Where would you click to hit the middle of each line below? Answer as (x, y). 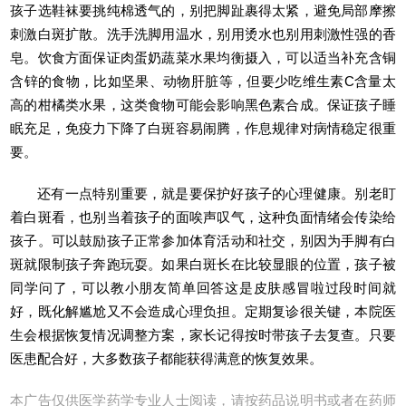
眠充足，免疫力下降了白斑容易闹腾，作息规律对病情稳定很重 (203, 128)
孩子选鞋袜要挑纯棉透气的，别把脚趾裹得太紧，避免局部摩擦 (203, 10)
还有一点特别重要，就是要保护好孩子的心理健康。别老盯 (217, 193)
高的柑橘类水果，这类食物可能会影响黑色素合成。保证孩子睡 (203, 104)
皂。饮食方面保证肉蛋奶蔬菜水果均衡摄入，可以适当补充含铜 (203, 57)
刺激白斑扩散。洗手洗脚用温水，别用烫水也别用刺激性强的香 (203, 34)
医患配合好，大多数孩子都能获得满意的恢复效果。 (167, 358)
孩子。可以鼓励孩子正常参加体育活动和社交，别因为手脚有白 (203, 240)
